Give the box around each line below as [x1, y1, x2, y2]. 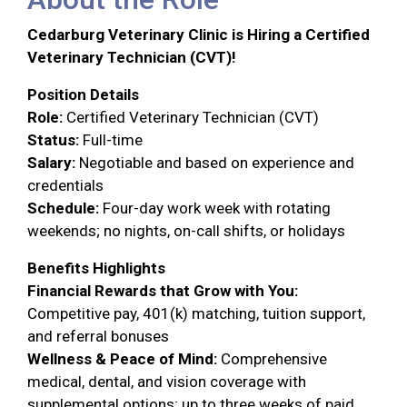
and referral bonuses [27, 327, 169, 345]
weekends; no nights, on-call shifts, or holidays [27, 222, 345, 240]
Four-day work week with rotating [99, 199, 331, 217]
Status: [27, 131, 79, 149]
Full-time [79, 131, 143, 149]
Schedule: [27, 199, 99, 217]
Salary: [27, 154, 75, 172]
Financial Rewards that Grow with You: [27, 282, 298, 300]
